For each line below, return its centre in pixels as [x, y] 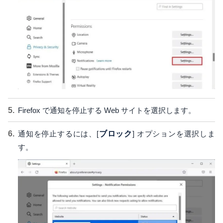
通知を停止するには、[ [58, 134]
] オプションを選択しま [174, 134]
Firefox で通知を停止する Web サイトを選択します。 [107, 111]
